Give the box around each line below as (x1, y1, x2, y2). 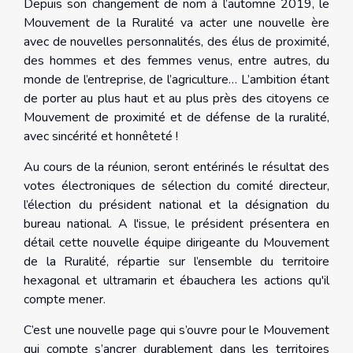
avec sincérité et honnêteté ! (24, 128, 178, 146)
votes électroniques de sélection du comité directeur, (24, 177, 329, 195)
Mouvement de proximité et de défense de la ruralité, (24, 109, 329, 127)
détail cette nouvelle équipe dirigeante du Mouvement (24, 234, 329, 252)
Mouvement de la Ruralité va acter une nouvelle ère (24, 14, 329, 32)
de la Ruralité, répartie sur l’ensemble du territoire (24, 253, 329, 271)
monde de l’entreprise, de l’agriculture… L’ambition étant (24, 71, 329, 89)
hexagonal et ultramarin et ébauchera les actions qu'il (24, 272, 329, 290)
